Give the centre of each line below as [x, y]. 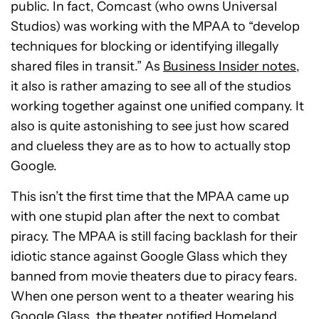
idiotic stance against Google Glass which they [149, 257]
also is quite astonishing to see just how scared [150, 126]
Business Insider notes [230, 67]
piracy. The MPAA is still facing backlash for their [154, 237]
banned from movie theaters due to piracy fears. [154, 277]
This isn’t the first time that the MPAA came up [150, 197]
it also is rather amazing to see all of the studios [151, 87]
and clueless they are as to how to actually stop [151, 146]
